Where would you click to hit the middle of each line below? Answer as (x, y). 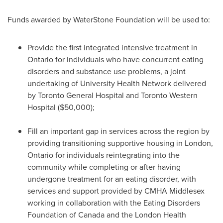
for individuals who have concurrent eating (128, 59)
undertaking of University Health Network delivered (117, 83)
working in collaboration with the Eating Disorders (114, 203)
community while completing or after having (104, 167)
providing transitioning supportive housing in (106, 143)
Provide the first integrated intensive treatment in (112, 48)
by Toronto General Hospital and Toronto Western (112, 95)
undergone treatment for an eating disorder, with (112, 179)
